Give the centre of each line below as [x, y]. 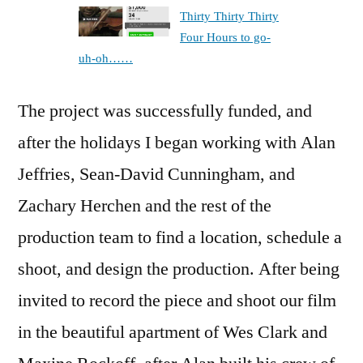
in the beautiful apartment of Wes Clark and [173, 332]
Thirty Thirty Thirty [229, 16]
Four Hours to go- [225, 37]
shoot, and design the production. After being [179, 269]
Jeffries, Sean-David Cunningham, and [156, 174]
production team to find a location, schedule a [180, 237]
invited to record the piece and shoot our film [177, 300]
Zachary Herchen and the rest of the [145, 205]
